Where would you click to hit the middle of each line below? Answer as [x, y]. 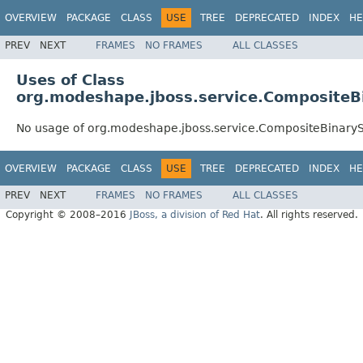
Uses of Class [70, 79]
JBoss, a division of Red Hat [195, 215]
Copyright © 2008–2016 [68, 215]
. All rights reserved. [309, 215]
